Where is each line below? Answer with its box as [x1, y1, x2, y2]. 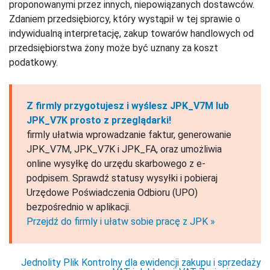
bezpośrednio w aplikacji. [27, 201, 131, 213]
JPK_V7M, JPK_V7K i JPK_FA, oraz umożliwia [27, 143, 222, 155]
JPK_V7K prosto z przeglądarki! [27, 115, 171, 127]
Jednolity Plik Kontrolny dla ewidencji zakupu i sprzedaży [21, 257, 261, 269]
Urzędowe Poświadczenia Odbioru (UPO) [27, 187, 198, 199]
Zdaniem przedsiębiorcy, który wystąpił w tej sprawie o [9, 13, 240, 25]
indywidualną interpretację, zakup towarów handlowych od [9, 28, 254, 40]
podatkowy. [9, 57, 58, 69]
